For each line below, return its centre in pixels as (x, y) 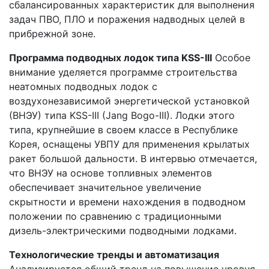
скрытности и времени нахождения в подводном (127, 201)
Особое (231, 57)
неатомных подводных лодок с (83, 86)
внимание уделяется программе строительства (123, 72)
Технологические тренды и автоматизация (114, 254)
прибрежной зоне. (52, 33)
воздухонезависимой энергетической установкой (129, 101)
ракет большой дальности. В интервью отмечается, (133, 158)
